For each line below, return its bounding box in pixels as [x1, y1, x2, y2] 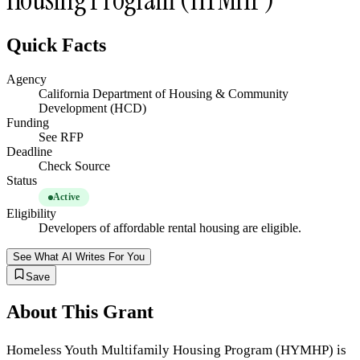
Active [53, 191, 80, 203]
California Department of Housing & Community [39, 87, 288, 101]
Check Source [39, 159, 110, 174]
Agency [6, 72, 47, 87]
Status [6, 174, 37, 188]
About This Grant [6, 301, 153, 323]
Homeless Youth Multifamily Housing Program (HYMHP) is [6, 342, 346, 358]
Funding [6, 116, 49, 130]
